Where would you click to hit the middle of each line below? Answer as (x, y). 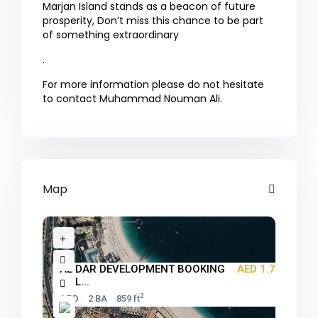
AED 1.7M (261, 269)
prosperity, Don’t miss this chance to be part (153, 21)
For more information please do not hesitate (154, 85)
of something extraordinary (111, 35)
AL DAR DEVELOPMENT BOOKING (142, 269)
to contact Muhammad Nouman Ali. (133, 99)
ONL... (75, 282)
